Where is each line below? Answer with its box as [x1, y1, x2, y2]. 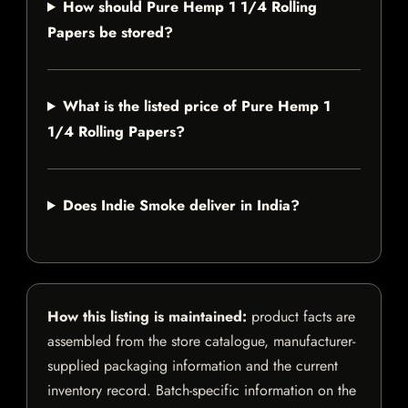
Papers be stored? [47, 22, 173, 44]
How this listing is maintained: [47, 306, 247, 328]
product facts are [247, 306, 355, 328]
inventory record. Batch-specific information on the [47, 380, 356, 402]
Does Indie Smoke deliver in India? [62, 195, 300, 217]
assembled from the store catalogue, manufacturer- [47, 331, 355, 352]
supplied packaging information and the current [47, 355, 338, 377]
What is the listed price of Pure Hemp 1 [62, 96, 331, 117]
